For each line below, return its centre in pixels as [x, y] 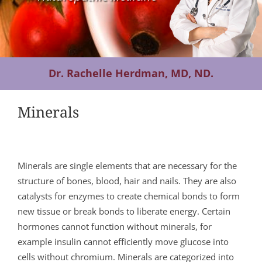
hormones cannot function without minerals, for [115, 227]
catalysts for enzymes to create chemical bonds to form [129, 196]
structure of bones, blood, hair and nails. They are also [127, 181]
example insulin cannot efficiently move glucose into [123, 242]
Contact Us [35, 24]
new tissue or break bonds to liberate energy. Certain [124, 211]
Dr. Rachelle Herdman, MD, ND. [131, 73]
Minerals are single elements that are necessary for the [127, 166]
